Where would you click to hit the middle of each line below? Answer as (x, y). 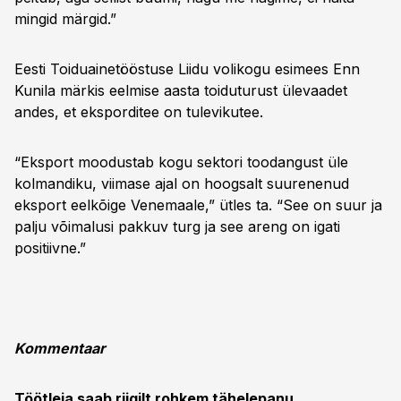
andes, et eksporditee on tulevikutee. (139, 112)
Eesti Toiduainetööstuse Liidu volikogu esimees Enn (187, 69)
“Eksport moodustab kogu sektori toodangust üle (181, 162)
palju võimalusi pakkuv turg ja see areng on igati (177, 226)
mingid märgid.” (65, 19)
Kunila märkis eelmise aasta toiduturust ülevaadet (181, 90)
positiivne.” (50, 248)
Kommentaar (60, 348)
